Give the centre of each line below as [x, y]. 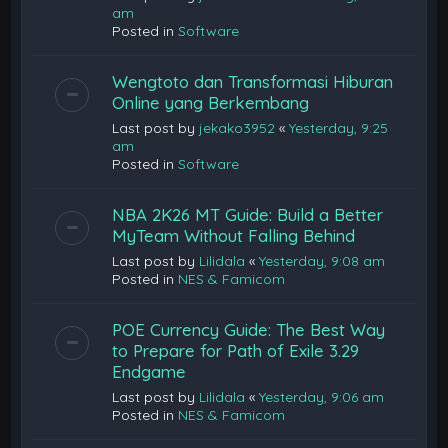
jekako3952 [237, 128]
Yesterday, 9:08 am [322, 261]
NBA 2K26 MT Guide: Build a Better [248, 214]
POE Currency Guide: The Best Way [249, 329]
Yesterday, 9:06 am [322, 397]
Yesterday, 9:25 [339, 128]
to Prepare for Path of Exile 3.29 [236, 350]
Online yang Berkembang [211, 102]
